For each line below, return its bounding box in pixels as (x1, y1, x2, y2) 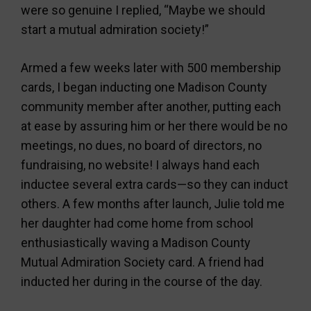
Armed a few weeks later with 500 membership (21, 60, 281, 75)
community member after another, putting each (21, 99, 281, 114)
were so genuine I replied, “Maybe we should (21, 3, 265, 17)
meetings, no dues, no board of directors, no (21, 138, 262, 153)
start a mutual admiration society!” (21, 22, 209, 37)
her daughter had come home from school (21, 216, 253, 230)
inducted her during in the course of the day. (21, 274, 262, 289)
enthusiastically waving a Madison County (21, 235, 251, 250)
